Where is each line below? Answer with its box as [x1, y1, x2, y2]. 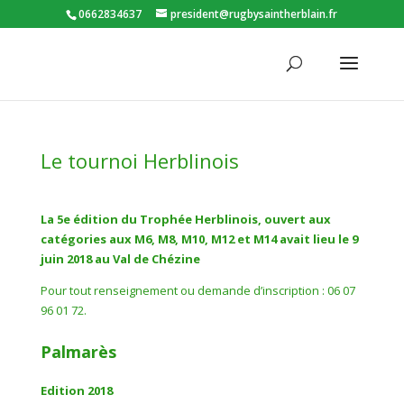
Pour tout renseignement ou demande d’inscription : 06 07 [40, 282, 355, 298]
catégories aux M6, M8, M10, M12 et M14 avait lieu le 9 [40, 231, 358, 247]
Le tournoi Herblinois [40, 147, 239, 174]
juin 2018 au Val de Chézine [40, 251, 200, 267]
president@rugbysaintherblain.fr [170, 6, 338, 22]
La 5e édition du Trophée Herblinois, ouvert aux [40, 211, 331, 227]
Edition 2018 [40, 382, 113, 399]
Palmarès [40, 341, 116, 363]
